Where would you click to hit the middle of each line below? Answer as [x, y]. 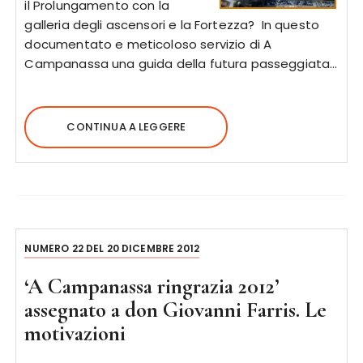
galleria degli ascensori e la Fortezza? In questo [172, 25]
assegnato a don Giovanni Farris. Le [176, 310]
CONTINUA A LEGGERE [126, 127]
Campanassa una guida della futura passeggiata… [181, 64]
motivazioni [75, 333]
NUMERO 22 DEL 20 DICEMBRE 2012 [112, 248]
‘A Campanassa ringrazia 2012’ [152, 286]
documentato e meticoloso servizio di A [148, 44]
